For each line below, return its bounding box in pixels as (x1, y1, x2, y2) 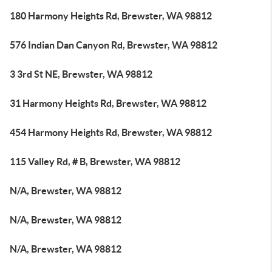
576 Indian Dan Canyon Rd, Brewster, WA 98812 (10, 39, 217, 50)
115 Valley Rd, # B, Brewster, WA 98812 (10, 156, 180, 167)
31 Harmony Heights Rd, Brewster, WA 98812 (10, 98, 206, 109)
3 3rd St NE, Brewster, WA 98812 (10, 69, 152, 80)
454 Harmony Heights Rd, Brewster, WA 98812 (10, 127, 212, 138)
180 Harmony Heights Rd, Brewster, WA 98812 (10, 10, 212, 21)
